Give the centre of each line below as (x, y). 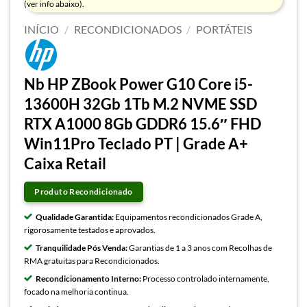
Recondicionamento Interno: (88, 279)
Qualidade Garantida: (75, 217)
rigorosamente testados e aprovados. (90, 230)
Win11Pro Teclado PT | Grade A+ (136, 144)
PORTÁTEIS (224, 29)
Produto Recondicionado (84, 191)
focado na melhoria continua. (76, 292)
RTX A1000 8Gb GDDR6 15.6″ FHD (143, 124)
